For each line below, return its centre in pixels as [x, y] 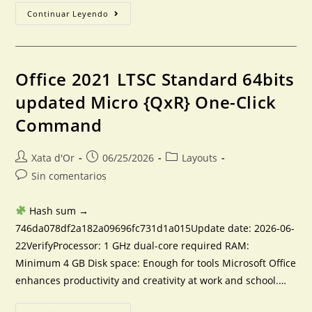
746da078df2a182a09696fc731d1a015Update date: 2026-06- [155, 228]
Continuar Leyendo [68, 14]
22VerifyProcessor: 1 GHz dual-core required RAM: [133, 245]
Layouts [200, 158]
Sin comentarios [69, 176]
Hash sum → [58, 211]
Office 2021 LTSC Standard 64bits [155, 79]
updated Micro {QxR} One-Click [146, 102]
